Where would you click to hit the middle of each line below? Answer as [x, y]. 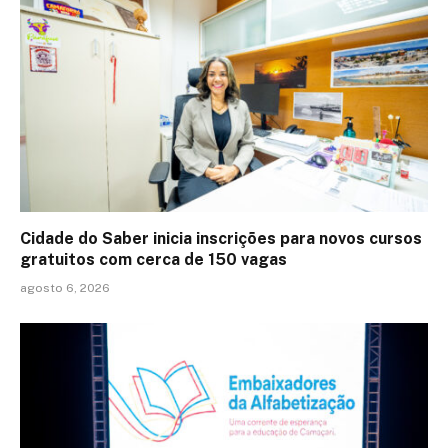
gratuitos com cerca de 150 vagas [153, 259]
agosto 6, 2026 [65, 287]
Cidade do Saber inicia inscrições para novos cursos [221, 238]
